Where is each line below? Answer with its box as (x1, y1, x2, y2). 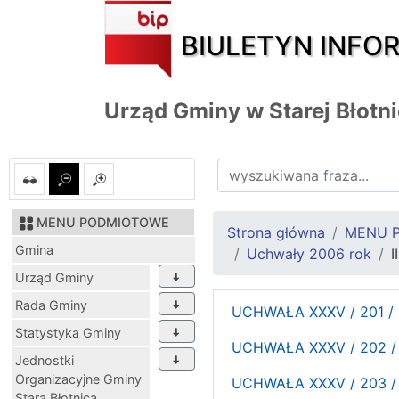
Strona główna (227, 223, 325, 241)
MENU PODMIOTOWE (37, 214, 169, 230)
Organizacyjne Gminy (15, 370, 142, 387)
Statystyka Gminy (15, 324, 121, 340)
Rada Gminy (15, 297, 87, 313)
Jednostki (15, 352, 74, 368)
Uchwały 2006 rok (247, 244, 371, 263)
